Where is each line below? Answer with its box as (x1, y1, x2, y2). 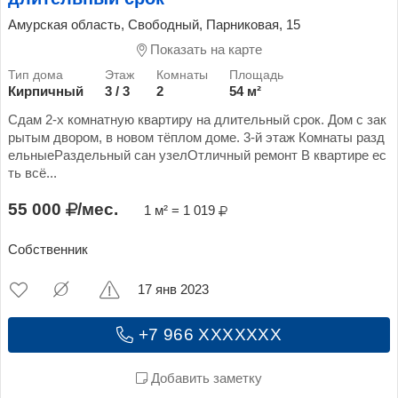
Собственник (8, 242, 88, 257)
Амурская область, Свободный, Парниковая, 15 (8, 17, 300, 32)
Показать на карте (146, 43, 262, 58)
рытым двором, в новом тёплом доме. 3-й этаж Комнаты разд (8, 130, 385, 145)
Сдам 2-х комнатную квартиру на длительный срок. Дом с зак (8, 112, 386, 127)
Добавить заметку (147, 370, 262, 386)
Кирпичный (8, 84, 84, 99)
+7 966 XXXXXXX (133, 325, 283, 345)
